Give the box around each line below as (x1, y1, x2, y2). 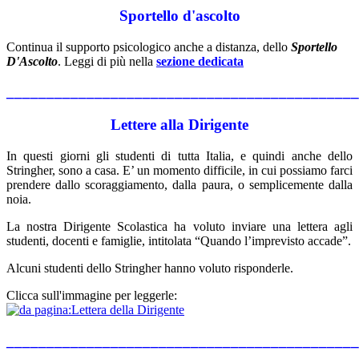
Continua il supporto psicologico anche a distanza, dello (6, 39, 291, 54)
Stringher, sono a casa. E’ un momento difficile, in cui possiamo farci (6, 163, 353, 177)
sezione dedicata (156, 54, 244, 68)
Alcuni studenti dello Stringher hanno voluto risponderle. (6, 260, 293, 275)
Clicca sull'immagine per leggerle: (6, 288, 177, 302)
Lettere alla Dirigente (111, 116, 248, 134)
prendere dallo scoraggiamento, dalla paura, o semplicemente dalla (6, 177, 353, 192)
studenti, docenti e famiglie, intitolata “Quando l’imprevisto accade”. (6, 233, 351, 248)
